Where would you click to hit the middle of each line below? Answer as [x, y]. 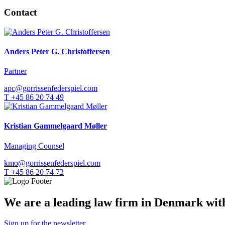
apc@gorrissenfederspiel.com [51, 88]
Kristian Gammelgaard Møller [55, 126]
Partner [15, 71]
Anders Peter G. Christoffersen [57, 51]
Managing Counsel [34, 146]
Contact [20, 12]
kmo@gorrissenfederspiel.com [52, 163]
